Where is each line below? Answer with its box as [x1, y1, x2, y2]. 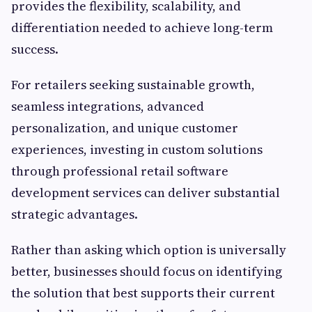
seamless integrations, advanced [11, 97, 204, 116]
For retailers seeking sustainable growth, [11, 76, 255, 94]
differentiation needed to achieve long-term [11, 19, 273, 37]
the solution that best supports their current [11, 284, 275, 302]
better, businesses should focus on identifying [11, 263, 282, 281]
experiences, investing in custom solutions [11, 141, 263, 159]
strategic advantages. [11, 205, 138, 224]
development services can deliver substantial [11, 184, 280, 202]
